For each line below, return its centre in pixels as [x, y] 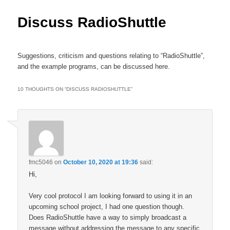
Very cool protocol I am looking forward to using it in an [111, 196]
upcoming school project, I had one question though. [107, 207]
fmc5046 [41, 162]
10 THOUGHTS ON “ [42, 89]
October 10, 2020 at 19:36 [101, 162]
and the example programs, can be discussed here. [94, 66]
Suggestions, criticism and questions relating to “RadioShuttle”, [111, 55]
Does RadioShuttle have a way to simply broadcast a [108, 218]
